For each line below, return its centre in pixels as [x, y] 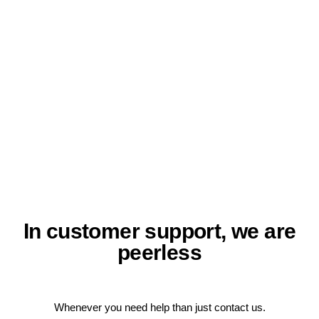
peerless [159, 252]
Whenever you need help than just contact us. [159, 307]
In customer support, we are [159, 231]
